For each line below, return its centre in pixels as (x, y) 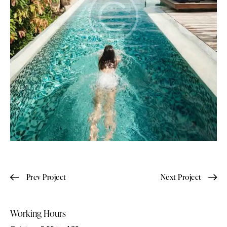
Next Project (181, 177)
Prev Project (46, 177)
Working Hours (38, 213)
